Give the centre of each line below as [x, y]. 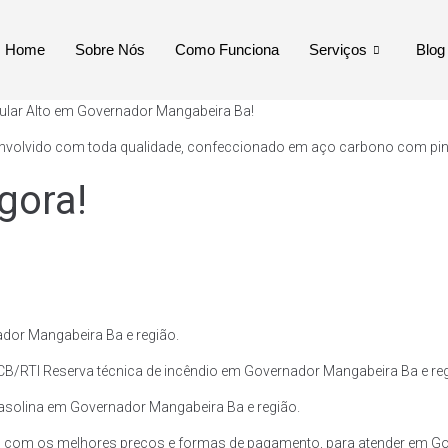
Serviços [337, 49]
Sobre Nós [109, 49]
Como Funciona [226, 49]
